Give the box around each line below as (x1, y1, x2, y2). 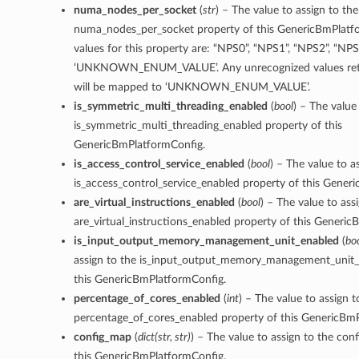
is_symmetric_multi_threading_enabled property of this (73, 119, 342, 132)
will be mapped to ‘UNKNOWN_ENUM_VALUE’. (73, 81, 310, 94)
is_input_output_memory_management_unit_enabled (73, 235, 339, 248)
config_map (73, 331, 131, 344)
